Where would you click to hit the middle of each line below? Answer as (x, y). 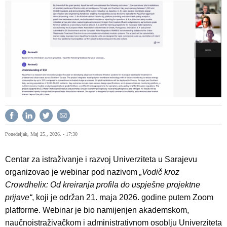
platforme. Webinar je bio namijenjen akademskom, (97, 210)
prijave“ (18, 197)
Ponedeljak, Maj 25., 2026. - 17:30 (41, 134)
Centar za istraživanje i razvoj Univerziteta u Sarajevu (101, 159)
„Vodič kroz (159, 172)
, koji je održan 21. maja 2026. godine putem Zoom (123, 197)
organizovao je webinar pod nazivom (72, 172)
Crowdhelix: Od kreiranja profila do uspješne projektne (103, 184)
